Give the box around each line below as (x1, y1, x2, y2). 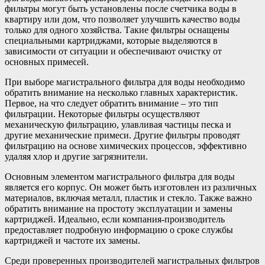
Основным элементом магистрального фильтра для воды (5, 172, 235, 182)
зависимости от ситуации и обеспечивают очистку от (5, 46, 222, 57)
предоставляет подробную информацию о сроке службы (5, 225, 233, 235)
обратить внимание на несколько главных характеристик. (5, 88, 238, 98)
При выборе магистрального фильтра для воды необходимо (5, 77, 245, 88)
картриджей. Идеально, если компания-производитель (5, 214, 225, 225)
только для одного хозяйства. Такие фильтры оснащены (5, 25, 230, 35)
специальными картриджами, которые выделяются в (5, 35, 218, 46)
